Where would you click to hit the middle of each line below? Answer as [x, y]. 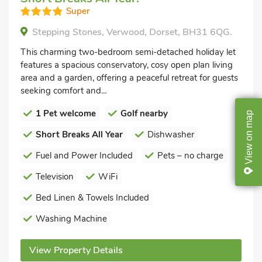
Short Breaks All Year [79, 134]
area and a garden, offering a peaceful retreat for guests [129, 77]
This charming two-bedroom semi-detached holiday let [128, 52]
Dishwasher [171, 134]
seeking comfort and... [63, 90]
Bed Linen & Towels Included [92, 197]
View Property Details [76, 250]
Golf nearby [144, 113]
